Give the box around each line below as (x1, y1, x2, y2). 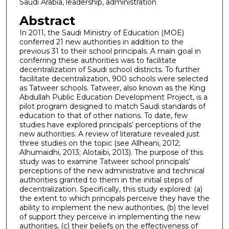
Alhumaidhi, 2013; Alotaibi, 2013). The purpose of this (19, 147, 203, 157)
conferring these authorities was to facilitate (19, 55, 176, 65)
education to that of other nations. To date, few (19, 110, 188, 120)
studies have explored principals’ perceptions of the (19, 120, 201, 129)
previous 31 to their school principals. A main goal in (19, 46, 201, 56)
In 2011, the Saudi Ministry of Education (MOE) (19, 28, 184, 37)
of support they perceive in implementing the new (19, 212, 200, 221)
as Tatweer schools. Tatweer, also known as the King (19, 83, 205, 93)
